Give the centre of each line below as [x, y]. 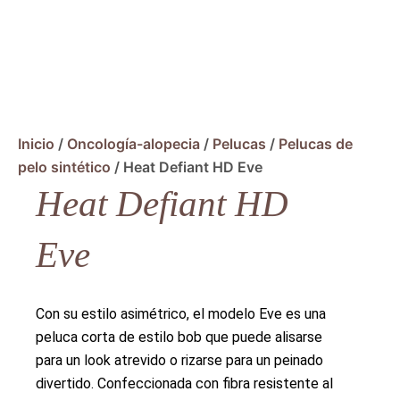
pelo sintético [64, 167]
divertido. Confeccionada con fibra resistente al [185, 383]
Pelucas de [316, 143]
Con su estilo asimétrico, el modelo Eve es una [181, 313]
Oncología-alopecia [133, 143]
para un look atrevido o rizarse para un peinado [180, 360]
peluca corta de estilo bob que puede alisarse [179, 337]
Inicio [36, 143]
